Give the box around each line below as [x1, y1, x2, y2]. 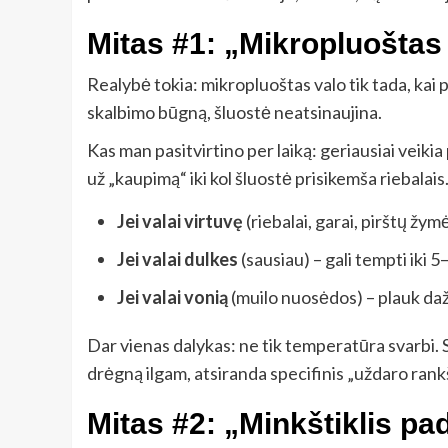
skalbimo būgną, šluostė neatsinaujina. [87, 100, 382, 123]
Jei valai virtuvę [117, 209, 243, 232]
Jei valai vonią [117, 285, 228, 308]
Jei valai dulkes [117, 247, 238, 270]
